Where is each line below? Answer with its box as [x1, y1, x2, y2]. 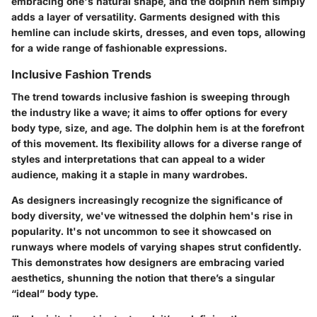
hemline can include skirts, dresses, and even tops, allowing [11, 25, 306, 38]
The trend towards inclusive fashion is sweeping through [11, 90, 290, 103]
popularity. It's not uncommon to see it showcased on [11, 224, 272, 237]
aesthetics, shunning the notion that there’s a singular [11, 271, 275, 284]
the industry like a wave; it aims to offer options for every [11, 105, 287, 118]
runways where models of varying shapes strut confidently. [11, 240, 301, 253]
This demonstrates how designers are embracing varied [11, 255, 284, 268]
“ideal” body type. [11, 287, 98, 299]
